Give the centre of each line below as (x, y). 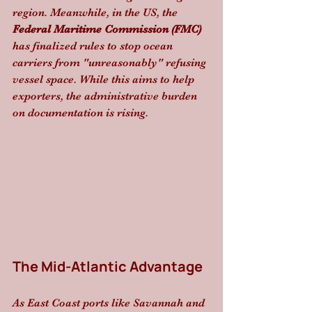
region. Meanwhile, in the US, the (96, 13)
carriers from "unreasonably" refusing (111, 63)
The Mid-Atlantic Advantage (108, 266)
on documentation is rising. (80, 113)
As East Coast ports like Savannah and (110, 303)
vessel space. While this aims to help (105, 80)
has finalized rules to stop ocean (94, 46)
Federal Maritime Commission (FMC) (107, 30)
